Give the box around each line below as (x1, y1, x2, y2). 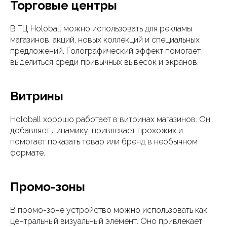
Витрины (10, 88, 63, 103)
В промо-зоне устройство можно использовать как (10, 205, 207, 215)
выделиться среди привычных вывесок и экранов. (10, 57, 199, 67)
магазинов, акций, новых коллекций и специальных (10, 34, 200, 45)
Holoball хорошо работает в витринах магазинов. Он (10, 114, 210, 124)
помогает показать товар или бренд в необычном (10, 136, 198, 146)
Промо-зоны (10, 179, 85, 194)
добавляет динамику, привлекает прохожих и (10, 125, 183, 135)
